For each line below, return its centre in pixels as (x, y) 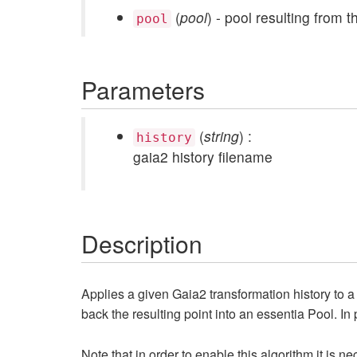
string (222, 136)
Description (142, 243)
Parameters (143, 90)
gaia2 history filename (203, 157)
